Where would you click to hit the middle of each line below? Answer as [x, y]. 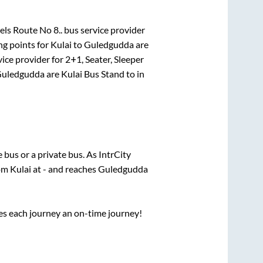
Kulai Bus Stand [92, 73]
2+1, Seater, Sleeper [104, 59]
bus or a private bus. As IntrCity [68, 154]
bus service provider [103, 29]
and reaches [72, 169]
